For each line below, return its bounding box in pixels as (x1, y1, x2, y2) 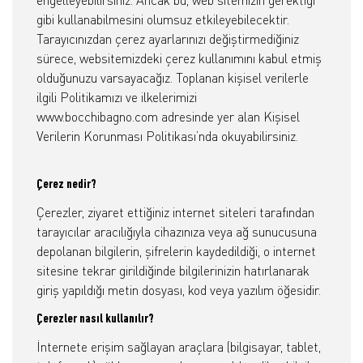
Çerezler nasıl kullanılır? (36, 313, 154, 326)
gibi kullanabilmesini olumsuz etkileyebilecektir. (36, 11, 289, 28)
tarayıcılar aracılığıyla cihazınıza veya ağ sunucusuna (36, 224, 317, 240)
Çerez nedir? (36, 178, 96, 191)
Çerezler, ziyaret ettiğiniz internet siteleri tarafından (36, 204, 314, 220)
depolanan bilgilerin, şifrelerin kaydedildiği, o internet (36, 243, 316, 259)
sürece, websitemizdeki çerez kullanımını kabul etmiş (36, 50, 322, 66)
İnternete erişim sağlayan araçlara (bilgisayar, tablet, (36, 339, 321, 355)
